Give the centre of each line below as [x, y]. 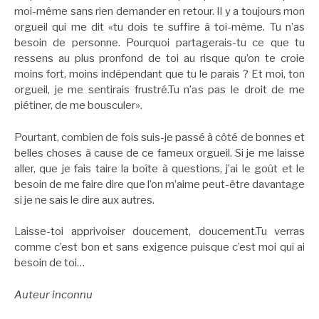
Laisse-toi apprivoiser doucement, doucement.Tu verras [159, 232]
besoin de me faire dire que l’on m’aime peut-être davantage [159, 184]
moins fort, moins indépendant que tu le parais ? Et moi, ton [159, 74]
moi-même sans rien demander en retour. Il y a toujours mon [159, 12]
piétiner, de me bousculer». [78, 106]
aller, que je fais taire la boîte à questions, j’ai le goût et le [159, 168]
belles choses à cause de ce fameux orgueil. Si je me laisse [159, 153]
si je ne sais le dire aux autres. [84, 200]
